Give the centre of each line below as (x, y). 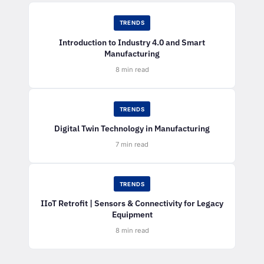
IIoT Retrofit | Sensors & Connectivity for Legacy (132, 203)
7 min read (132, 144)
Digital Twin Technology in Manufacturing (132, 128)
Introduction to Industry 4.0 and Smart (132, 42)
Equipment (132, 214)
